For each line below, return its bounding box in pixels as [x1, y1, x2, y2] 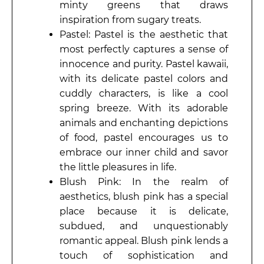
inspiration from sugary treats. [60, 14, 203, 26]
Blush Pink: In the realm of [60, 176, 228, 188]
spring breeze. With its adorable [60, 103, 228, 114]
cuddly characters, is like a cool [60, 88, 228, 100]
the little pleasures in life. [60, 161, 176, 173]
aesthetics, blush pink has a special [60, 191, 228, 203]
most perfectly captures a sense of [60, 44, 228, 55]
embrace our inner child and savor [60, 147, 228, 159]
